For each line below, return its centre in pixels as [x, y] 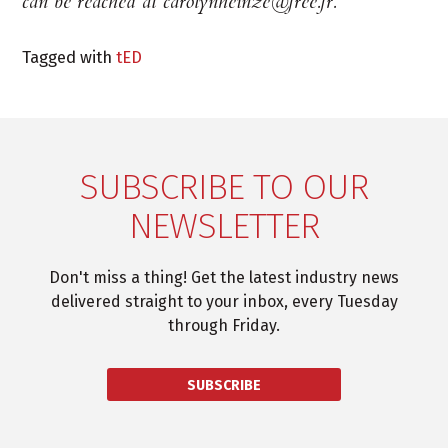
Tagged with [69, 57]
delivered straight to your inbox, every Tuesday [224, 302]
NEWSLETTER [224, 226]
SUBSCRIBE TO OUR [224, 187]
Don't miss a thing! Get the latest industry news [224, 278]
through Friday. [224, 326]
